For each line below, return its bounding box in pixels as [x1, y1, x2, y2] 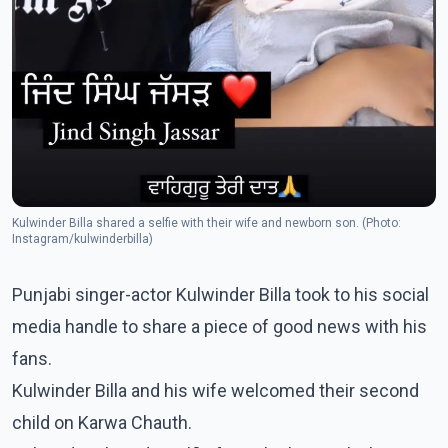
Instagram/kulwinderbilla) [12, 232, 153, 247]
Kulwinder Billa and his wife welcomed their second [12, 380, 419, 402]
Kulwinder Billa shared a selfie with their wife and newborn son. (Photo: [12, 216, 96, 231]
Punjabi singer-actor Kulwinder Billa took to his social [12, 284, 429, 306]
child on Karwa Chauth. [12, 412, 192, 434]
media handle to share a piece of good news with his [12, 316, 427, 338]
